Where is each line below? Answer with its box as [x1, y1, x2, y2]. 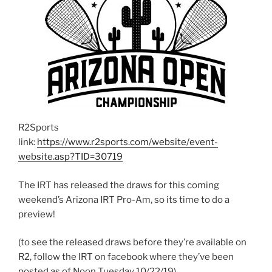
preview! [18, 208, 55, 220]
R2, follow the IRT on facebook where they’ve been [18, 251, 234, 263]
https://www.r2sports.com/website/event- [37, 137, 218, 148]
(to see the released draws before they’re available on [18, 237, 246, 248]
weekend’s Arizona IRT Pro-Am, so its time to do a [18, 194, 229, 205]
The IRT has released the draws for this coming [18, 179, 219, 191]
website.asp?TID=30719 [18, 151, 123, 163]
